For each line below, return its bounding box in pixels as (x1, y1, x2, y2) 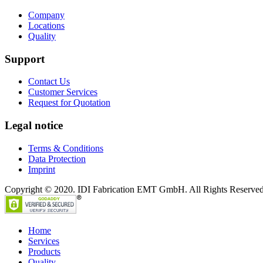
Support (5, 52, 45, 65)
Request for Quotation (28, 97, 110, 108)
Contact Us (28, 76, 70, 87)
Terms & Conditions (28, 143, 103, 153)
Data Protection (28, 153, 86, 164)
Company (28, 9, 65, 20)
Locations (28, 20, 65, 31)
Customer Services (28, 87, 97, 97)
